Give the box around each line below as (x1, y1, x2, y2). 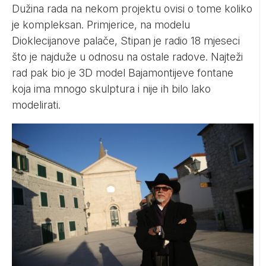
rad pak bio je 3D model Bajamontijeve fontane (12, 66, 233, 79)
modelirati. (12, 98, 61, 111)
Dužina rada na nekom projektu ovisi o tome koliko (12, 2, 252, 15)
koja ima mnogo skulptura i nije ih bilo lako (12, 82, 211, 95)
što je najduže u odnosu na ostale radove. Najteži (12, 50, 243, 63)
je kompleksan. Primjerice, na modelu (12, 18, 190, 31)
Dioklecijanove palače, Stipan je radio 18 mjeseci (12, 34, 240, 47)
